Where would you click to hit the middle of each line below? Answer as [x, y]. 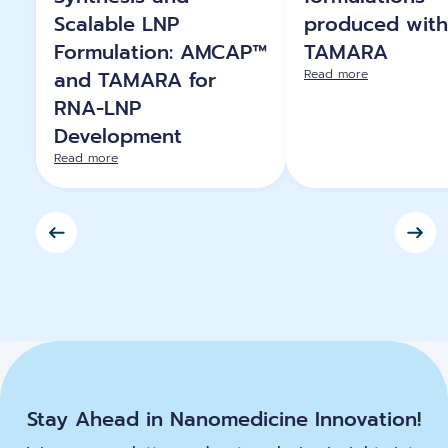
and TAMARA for [135, 80]
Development [118, 136]
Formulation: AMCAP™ [160, 52]
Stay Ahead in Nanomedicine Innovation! [224, 419]
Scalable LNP [116, 24]
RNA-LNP [97, 108]
